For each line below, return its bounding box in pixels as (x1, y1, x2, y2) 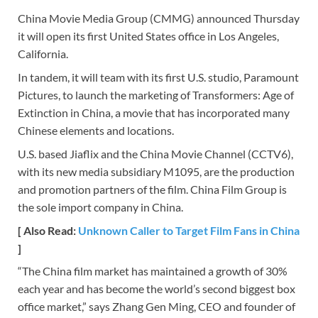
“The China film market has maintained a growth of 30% (18, 264, 287, 278)
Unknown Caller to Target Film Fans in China (78, 223, 300, 237)
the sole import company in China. (18, 199, 183, 214)
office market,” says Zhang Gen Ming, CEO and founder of (18, 300, 295, 314)
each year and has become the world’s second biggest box (18, 282, 295, 296)
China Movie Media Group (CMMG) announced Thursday (18, 11, 300, 25)
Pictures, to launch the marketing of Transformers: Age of (18, 87, 294, 102)
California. (18, 46, 68, 60)
